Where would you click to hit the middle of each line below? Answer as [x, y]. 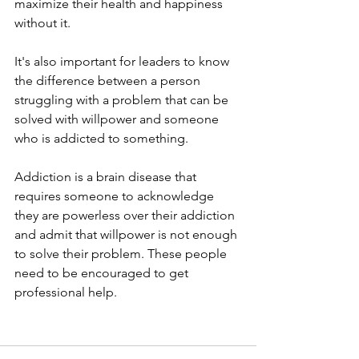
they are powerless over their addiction [126, 215]
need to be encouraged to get [103, 272]
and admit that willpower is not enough [127, 234]
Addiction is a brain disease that [107, 176]
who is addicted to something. [101, 138]
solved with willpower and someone [118, 119]
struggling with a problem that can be [123, 99]
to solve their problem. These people [122, 253]
